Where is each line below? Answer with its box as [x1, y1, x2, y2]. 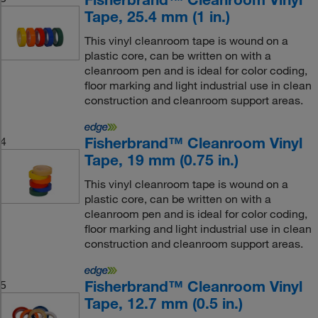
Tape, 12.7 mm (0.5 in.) [84, 294, 243, 312]
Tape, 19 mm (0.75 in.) [84, 150, 238, 169]
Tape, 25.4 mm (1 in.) [84, 7, 230, 26]
